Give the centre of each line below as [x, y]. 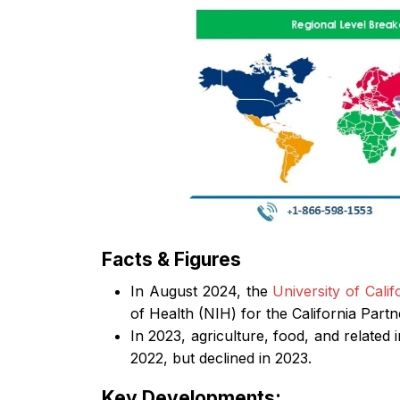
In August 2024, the [202, 291]
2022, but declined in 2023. [221, 358]
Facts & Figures [171, 259]
